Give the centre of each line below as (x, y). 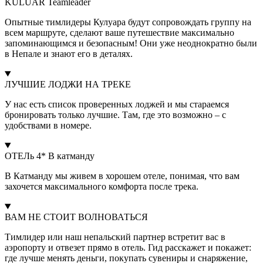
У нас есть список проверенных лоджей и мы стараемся (117, 104)
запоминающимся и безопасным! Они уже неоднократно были (131, 43)
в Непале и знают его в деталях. (69, 54)
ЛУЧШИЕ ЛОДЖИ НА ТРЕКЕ (68, 85)
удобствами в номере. (48, 126)
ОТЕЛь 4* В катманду (50, 156)
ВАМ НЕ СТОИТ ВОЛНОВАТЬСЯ (76, 217)
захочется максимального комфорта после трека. (102, 187)
